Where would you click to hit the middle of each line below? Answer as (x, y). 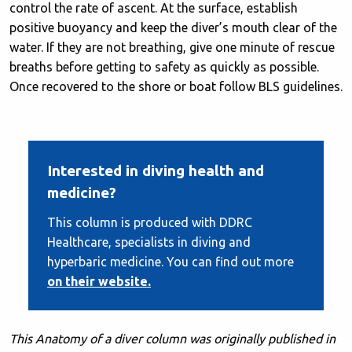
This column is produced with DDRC (150, 223)
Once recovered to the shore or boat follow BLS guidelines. (176, 87)
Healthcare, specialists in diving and (149, 242)
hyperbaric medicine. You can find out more (170, 262)
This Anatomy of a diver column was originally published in (172, 339)
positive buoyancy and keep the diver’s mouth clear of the (173, 28)
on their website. (99, 282)
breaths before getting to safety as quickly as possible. (164, 67)
